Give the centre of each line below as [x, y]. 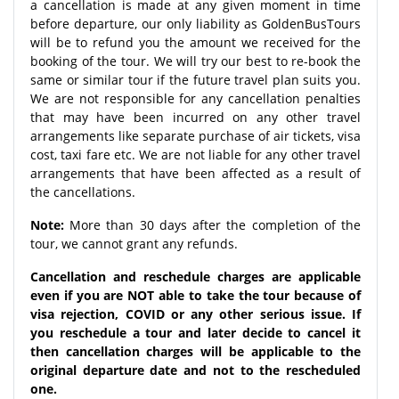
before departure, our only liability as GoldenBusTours [195, 23]
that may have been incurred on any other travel [195, 117]
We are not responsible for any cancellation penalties [195, 98]
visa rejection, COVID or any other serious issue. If [195, 313]
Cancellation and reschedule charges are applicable [195, 276]
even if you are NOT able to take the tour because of [195, 295]
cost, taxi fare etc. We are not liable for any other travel [195, 154]
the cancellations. [85, 191]
